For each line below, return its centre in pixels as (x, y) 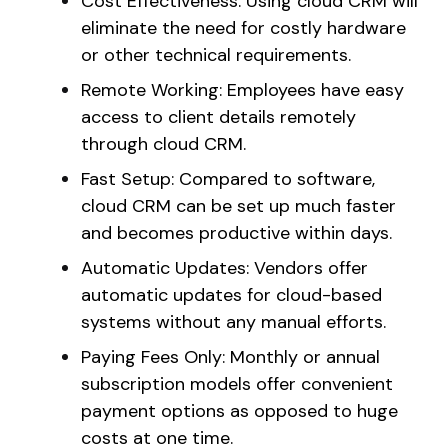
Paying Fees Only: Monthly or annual (230, 356)
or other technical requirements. (216, 54)
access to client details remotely (218, 116)
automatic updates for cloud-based (231, 294)
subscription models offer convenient (237, 383)
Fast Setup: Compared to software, (228, 178)
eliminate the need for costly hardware (243, 27)
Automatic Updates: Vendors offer (224, 267)
